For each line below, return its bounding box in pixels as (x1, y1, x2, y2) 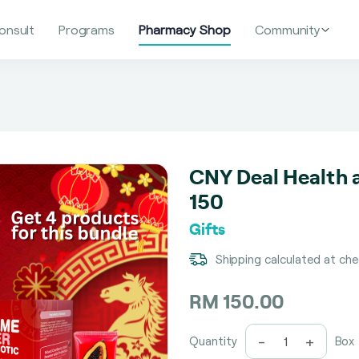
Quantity (189, 333, 237, 349)
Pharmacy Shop (139, 22, 231, 37)
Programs (58, 22, 115, 37)
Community (255, 22, 321, 37)
